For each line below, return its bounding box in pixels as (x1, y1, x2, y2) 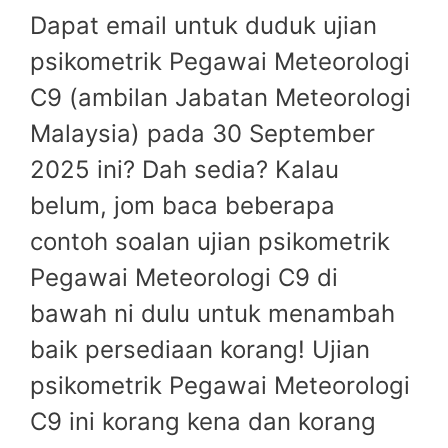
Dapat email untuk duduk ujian (30, 11, 377, 41)
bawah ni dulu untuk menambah (30, 299, 395, 329)
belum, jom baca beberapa (30, 191, 335, 221)
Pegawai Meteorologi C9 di (30, 263, 338, 293)
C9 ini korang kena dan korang (30, 407, 376, 437)
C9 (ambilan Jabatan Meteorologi (30, 83, 411, 113)
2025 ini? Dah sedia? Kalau (30, 155, 339, 185)
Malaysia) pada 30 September (30, 119, 375, 149)
